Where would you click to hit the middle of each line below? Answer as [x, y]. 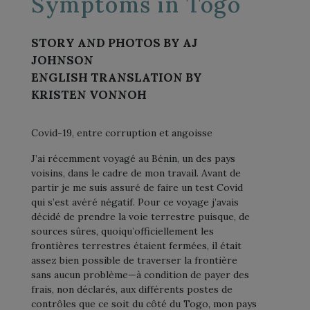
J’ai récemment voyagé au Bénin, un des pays [133, 158]
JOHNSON [62, 60]
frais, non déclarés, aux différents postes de [132, 289]
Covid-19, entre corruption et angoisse [122, 133]
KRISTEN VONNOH [89, 94]
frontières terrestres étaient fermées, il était [136, 245]
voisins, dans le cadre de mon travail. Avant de [136, 173]
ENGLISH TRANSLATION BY [117, 77]
